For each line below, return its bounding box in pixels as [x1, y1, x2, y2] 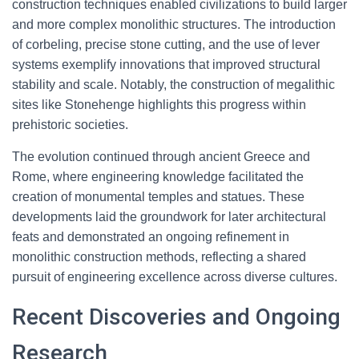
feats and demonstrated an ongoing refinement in [12, 230, 289, 244]
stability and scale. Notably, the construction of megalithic [12, 78, 335, 91]
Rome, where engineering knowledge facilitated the [12, 170, 304, 184]
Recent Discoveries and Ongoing [12, 304, 341, 330]
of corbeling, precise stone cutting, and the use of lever [12, 38, 320, 51]
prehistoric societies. [12, 118, 128, 131]
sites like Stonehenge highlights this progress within [12, 98, 306, 111]
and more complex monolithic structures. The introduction [12, 18, 336, 31]
